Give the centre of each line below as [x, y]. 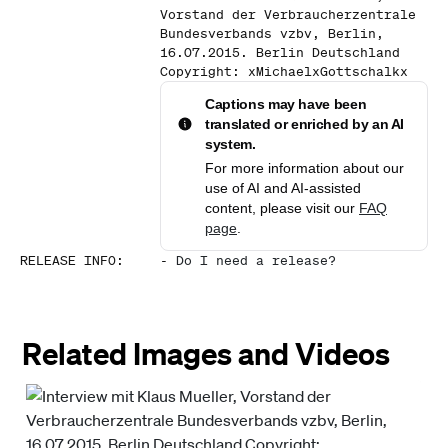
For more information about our [304, 168]
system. [230, 144]
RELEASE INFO [68, 260]
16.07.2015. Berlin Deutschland [280, 52]
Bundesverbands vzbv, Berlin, [272, 33]
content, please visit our [282, 208]
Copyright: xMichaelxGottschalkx [284, 71]
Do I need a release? [256, 260]
